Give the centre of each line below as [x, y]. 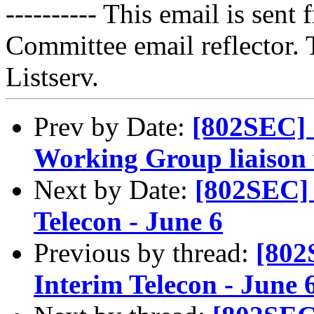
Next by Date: [114, 189]
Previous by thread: [145, 252]
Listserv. [52, 76]
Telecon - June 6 [128, 221]
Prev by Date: [113, 126]
